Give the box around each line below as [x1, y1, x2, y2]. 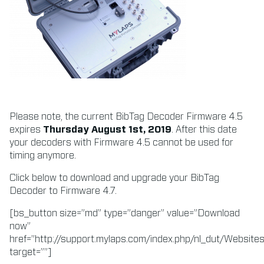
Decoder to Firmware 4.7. [9, 186, 117, 196]
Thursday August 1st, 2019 [43, 125, 171, 135]
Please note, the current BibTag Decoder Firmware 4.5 [9, 112, 243, 122]
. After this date [171, 125, 237, 135]
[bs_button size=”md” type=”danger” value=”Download [9, 209, 240, 219]
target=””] [9, 247, 52, 258]
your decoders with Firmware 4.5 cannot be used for [9, 138, 233, 148]
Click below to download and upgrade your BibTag [9, 173, 219, 183]
